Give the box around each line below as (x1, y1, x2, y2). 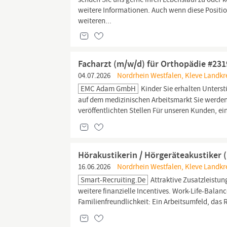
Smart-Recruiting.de (81, 175, 146, 185)
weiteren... (78, 16, 112, 26)
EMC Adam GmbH (81, 84, 136, 94)
